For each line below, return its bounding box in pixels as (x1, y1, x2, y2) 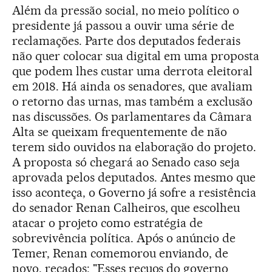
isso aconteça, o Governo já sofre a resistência (12, 185, 257, 200)
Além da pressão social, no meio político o (12, 3, 240, 18)
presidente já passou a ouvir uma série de (12, 18, 235, 33)
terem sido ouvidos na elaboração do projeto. (12, 140, 257, 155)
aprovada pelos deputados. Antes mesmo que (12, 170, 256, 185)
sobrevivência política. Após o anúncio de (12, 231, 236, 246)
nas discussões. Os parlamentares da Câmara (12, 109, 253, 124)
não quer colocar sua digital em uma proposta (12, 49, 260, 64)
